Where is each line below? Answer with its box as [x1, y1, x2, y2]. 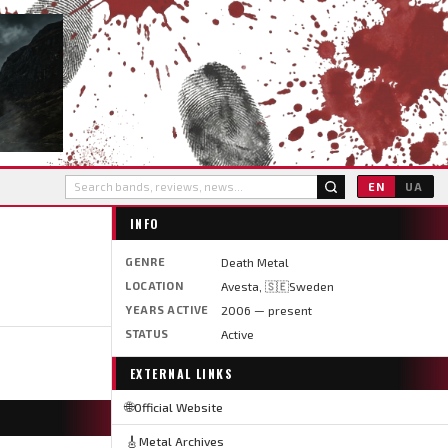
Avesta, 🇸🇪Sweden [220, 278, 334, 293]
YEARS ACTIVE [124, 302, 209, 316]
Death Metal [220, 254, 289, 269]
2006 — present [220, 302, 312, 317]
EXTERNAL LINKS [129, 364, 234, 382]
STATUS [124, 326, 169, 340]
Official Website [133, 399, 223, 414]
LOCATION [124, 278, 184, 292]
